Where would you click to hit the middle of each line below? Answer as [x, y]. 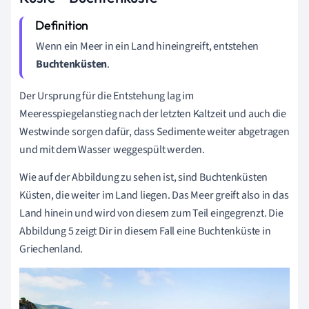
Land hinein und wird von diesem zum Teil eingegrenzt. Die [151, 213]
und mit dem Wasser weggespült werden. [112, 149]
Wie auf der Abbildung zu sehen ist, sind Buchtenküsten [144, 177]
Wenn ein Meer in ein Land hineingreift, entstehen [148, 46]
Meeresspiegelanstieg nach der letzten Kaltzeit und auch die [153, 113]
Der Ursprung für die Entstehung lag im [107, 96]
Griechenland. [51, 249]
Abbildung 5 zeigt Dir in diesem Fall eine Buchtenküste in [145, 231]
